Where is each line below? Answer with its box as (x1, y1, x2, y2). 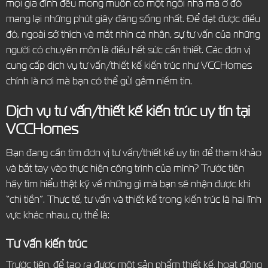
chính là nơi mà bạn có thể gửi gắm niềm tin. (5, 74, 192, 87)
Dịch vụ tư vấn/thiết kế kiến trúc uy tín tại (5, 101, 250, 119)
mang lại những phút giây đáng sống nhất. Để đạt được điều (5, 12, 260, 25)
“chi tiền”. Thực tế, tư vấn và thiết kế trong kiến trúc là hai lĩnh (5, 192, 261, 205)
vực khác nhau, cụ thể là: (5, 208, 109, 221)
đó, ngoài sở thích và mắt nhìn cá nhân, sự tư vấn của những (5, 28, 260, 40)
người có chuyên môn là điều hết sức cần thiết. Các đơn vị (5, 43, 251, 56)
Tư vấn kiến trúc (5, 236, 87, 251)
